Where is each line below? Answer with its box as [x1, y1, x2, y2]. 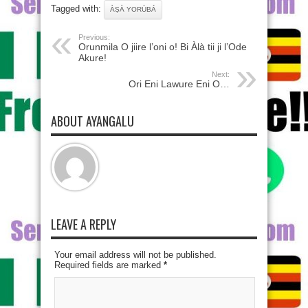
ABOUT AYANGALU [51, 112, 134, 130]
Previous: [78, 33, 110, 41]
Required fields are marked [54, 260, 164, 270]
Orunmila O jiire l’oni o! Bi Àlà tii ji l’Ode [78, 41, 247, 52]
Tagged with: [51, 3, 104, 14]
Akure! [78, 52, 107, 63]
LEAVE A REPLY [51, 215, 116, 233]
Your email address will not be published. [54, 250, 217, 260]
